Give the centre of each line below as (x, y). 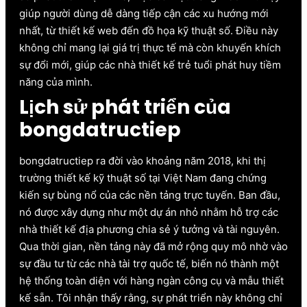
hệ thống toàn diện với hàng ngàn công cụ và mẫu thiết (151, 281)
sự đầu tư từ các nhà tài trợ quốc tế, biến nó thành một (149, 264)
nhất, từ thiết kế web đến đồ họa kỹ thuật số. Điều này (149, 31)
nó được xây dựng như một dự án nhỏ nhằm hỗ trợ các (149, 212)
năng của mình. (56, 82)
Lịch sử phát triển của (125, 108)
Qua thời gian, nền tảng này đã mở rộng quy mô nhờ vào (153, 247)
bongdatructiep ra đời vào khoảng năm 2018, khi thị (143, 161)
